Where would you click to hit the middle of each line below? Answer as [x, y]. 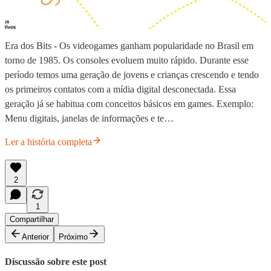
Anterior [35, 237]
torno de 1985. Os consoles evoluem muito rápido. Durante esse [127, 60]
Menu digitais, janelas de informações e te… [89, 119]
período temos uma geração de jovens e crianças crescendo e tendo [132, 75]
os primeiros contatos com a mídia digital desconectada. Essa [120, 90]
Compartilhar [32, 220]
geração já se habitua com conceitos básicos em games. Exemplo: [129, 104]
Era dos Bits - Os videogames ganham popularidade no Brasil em [129, 46]
